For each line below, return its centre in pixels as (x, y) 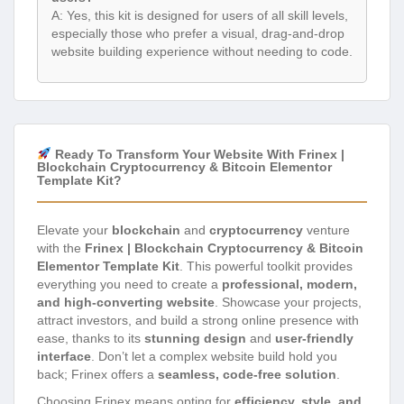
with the (61, 248)
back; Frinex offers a (97, 375)
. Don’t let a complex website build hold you (214, 357)
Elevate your (74, 230)
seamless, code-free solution (247, 375)
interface (64, 357)
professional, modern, (289, 285)
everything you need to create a (129, 285)
